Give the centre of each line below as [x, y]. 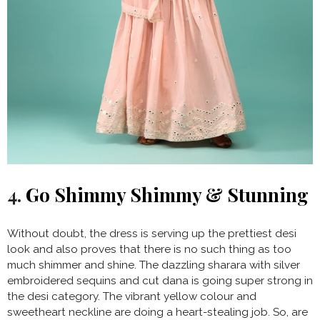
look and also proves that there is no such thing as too [149, 250]
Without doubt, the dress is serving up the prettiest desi [152, 234]
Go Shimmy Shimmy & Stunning [167, 195]
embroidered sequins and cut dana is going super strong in [160, 281]
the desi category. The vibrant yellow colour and [132, 297]
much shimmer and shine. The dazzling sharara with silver [154, 265]
